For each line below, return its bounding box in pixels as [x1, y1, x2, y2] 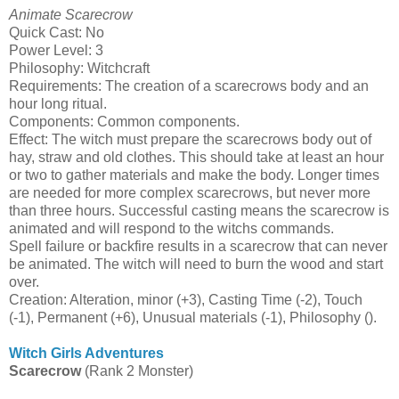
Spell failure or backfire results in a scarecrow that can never [9, 238, 387, 254]
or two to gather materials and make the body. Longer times [9, 167, 379, 183]
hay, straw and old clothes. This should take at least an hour [9, 149, 384, 165]
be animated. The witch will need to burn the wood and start [9, 256, 383, 272]
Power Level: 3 [9, 42, 103, 58]
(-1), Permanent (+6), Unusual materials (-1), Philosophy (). [9, 309, 377, 325]
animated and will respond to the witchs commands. [9, 220, 334, 236]
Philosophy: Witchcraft [9, 60, 150, 76]
